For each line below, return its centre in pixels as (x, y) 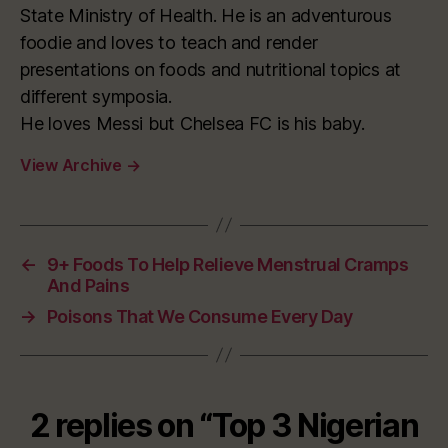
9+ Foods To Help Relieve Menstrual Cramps (227, 264)
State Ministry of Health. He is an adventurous (206, 15)
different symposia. (96, 96)
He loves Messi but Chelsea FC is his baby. (192, 123)
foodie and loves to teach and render (169, 42)
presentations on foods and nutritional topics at (211, 69)
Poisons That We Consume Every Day (199, 316)
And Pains (88, 285)
